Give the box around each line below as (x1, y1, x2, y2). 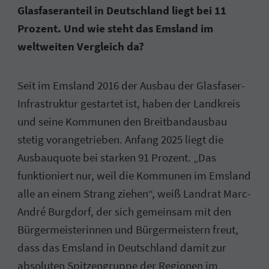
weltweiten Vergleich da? (17, 39, 145, 54)
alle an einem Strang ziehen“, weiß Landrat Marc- (17, 186, 252, 201)
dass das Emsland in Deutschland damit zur (17, 240, 227, 255)
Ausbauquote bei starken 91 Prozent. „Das (17, 150, 217, 165)
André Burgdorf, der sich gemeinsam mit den (17, 204, 232, 219)
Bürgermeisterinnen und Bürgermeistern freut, (17, 222, 239, 237)
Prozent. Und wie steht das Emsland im (17, 21, 214, 36)
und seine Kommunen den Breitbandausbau (17, 113, 228, 128)
